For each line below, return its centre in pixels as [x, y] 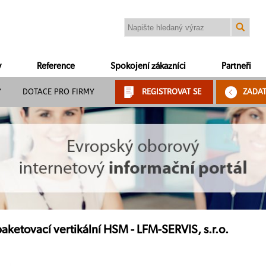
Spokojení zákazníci [148, 66]
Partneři [236, 66]
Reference [56, 66]
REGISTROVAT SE [172, 92]
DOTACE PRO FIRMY [58, 92]
